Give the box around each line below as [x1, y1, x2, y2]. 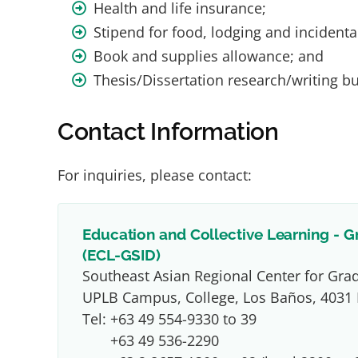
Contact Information [58, 117, 279, 145]
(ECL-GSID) [82, 246, 161, 264]
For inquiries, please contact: [58, 165, 252, 185]
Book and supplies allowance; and [93, 46, 324, 66]
